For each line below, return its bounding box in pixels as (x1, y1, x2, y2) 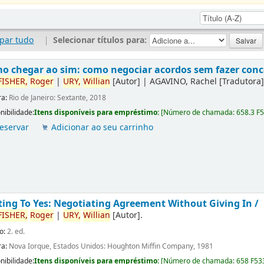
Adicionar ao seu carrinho (51, 121, 154, 134)
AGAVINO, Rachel (150, 75, 217, 88)
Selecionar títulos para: (52, 34, 149, 47)
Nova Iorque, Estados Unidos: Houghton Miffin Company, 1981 (9, 241, 214, 252)
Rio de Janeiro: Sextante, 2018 (9, 93, 107, 104)
